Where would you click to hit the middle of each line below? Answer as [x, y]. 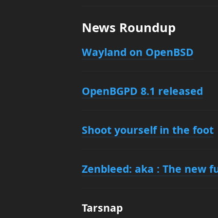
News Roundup [129, 27]
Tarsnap [102, 208]
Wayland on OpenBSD [138, 52]
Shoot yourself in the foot [148, 130]
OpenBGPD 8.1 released [142, 91]
